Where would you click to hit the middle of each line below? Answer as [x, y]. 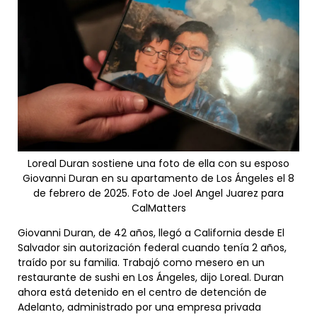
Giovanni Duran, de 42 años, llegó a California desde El [151, 232]
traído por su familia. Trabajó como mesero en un [141, 262]
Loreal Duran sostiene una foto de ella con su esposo [158, 163]
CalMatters [158, 208]
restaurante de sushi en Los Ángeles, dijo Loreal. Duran [151, 277]
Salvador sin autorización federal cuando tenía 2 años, [152, 247]
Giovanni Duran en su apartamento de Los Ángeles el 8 [158, 178]
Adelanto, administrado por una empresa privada [139, 307]
